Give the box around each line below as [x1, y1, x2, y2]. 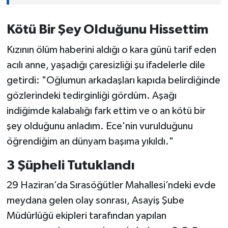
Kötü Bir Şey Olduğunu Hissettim [6, 23, 209, 37]
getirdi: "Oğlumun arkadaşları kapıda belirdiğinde [6, 75, 220, 85]
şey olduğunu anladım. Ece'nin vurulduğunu [6, 121, 193, 131]
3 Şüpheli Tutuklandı [6, 158, 135, 172]
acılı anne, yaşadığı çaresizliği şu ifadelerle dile [6, 60, 205, 70]
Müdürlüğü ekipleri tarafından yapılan [6, 211, 166, 221]
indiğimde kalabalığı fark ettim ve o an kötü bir [6, 105, 206, 116]
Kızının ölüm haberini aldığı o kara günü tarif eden [6, 44, 216, 55]
